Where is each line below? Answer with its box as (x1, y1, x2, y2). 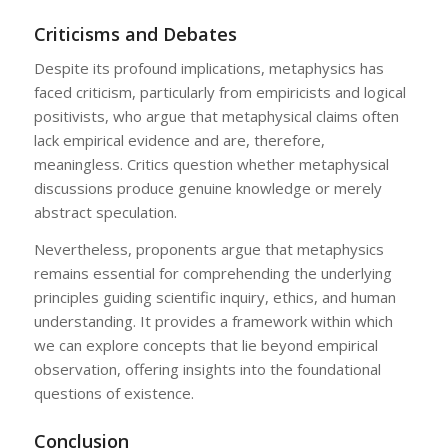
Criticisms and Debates (33, 21, 237, 46)
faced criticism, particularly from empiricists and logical (33, 82, 406, 103)
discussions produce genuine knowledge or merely (33, 178, 382, 199)
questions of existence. (33, 383, 194, 404)
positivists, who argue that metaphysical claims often (33, 106, 399, 127)
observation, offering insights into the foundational (33, 359, 381, 380)
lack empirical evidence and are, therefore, (33, 130, 325, 151)
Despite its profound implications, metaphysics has (33, 58, 384, 79)
